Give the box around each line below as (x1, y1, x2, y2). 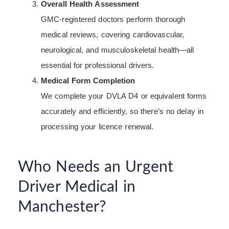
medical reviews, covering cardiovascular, (41, 30, 185, 39)
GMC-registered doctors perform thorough (41, 14, 185, 24)
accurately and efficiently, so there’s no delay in (41, 106, 204, 116)
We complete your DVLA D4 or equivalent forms (41, 91, 207, 100)
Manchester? (18, 199, 106, 215)
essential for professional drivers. (41, 60, 154, 70)
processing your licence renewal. (41, 122, 154, 131)
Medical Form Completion (41, 76, 135, 85)
